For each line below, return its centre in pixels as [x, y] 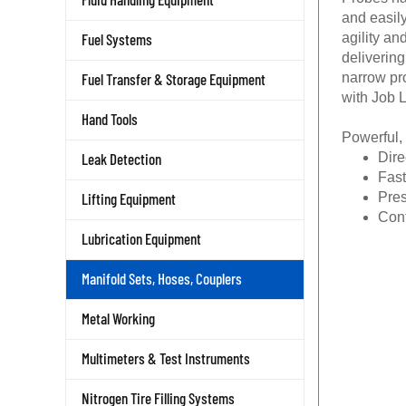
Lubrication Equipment [141, 238]
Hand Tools [110, 119]
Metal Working [118, 318]
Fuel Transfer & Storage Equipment [174, 79]
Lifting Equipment [129, 198]
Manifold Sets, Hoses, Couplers [162, 278]
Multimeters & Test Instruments [166, 358]
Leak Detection [121, 159]
